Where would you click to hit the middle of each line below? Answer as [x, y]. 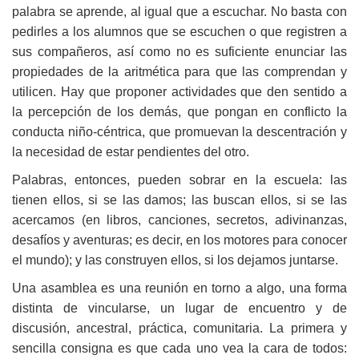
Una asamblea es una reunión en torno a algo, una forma [179, 288]
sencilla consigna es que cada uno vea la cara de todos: [179, 348]
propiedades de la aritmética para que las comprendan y [179, 71]
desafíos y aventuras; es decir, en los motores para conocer [179, 240]
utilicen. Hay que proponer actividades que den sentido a [179, 91]
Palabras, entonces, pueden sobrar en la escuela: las [179, 179]
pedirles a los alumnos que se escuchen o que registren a [179, 31]
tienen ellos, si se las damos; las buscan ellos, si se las [179, 200]
